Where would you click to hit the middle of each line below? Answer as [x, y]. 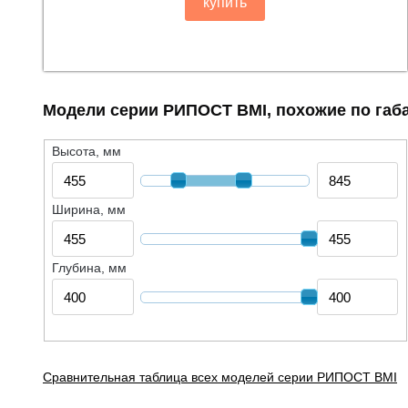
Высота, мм [87, 152]
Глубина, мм [90, 268]
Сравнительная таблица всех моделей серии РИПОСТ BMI [220, 377]
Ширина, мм [89, 210]
